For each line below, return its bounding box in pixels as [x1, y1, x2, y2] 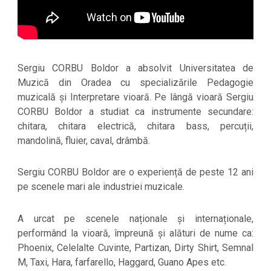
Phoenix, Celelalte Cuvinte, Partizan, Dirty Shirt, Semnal [18, 241, 253, 253]
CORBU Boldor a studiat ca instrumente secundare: [18, 105, 253, 117]
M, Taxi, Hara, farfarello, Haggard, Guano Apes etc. [18, 256, 226, 268]
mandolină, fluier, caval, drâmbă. [18, 134, 150, 146]
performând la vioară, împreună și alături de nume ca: [18, 227, 253, 239]
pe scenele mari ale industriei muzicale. [18, 181, 184, 193]
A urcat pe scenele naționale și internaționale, [18, 212, 253, 224]
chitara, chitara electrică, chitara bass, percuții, [18, 120, 253, 132]
